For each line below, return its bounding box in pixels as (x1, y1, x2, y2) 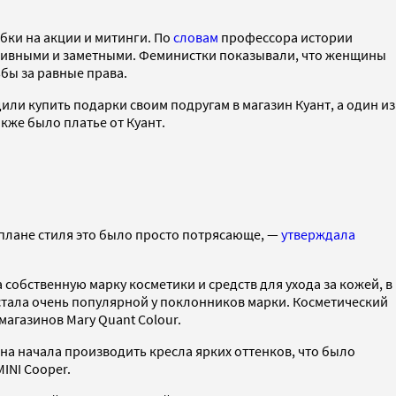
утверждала (281, 225, 355, 243)
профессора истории (218, 28, 353, 47)
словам (173, 28, 218, 47)
